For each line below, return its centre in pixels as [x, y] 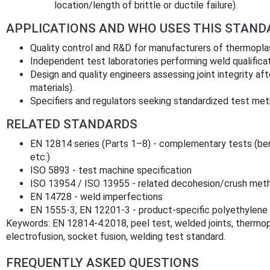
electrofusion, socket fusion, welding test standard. [116, 237]
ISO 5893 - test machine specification [111, 171]
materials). [52, 88]
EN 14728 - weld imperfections [96, 197]
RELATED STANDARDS [72, 124]
